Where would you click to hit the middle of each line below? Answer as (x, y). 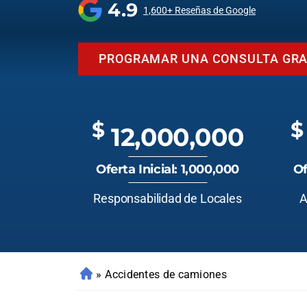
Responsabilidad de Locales (168, 198)
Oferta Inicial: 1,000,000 (168, 169)
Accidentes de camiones (166, 274)
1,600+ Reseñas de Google (199, 10)
